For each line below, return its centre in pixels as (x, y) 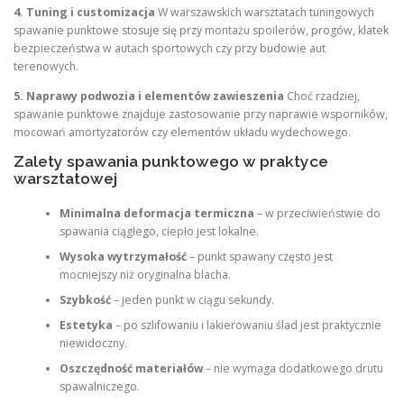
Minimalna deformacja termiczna (156, 213)
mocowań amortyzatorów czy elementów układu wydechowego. (182, 132)
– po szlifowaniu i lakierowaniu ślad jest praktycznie (247, 325)
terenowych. (46, 66)
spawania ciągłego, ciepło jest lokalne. (159, 231)
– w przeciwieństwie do (317, 213)
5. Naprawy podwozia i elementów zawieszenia (149, 96)
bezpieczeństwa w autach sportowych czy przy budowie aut (170, 48)
